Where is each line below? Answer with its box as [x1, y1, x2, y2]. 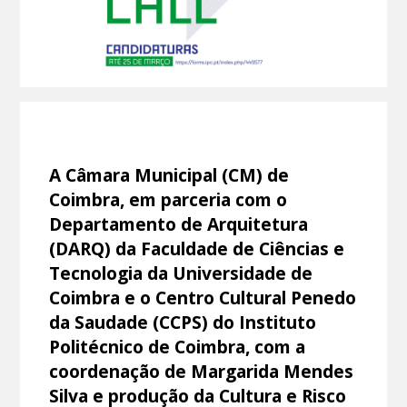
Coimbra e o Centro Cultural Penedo [49, 284, 357, 310]
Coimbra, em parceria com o [49, 186, 288, 212]
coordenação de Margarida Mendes [49, 358, 354, 383]
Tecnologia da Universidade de [49, 260, 313, 285]
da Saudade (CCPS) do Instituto [49, 309, 317, 334]
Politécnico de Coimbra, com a [49, 333, 306, 359]
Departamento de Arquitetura [49, 211, 309, 236]
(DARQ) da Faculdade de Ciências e [49, 235, 345, 261]
